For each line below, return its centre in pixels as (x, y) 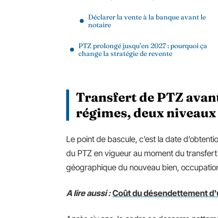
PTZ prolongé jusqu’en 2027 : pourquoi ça (143, 46)
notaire (100, 25)
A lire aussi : (88, 193)
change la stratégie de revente (125, 54)
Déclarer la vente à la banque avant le (147, 17)
